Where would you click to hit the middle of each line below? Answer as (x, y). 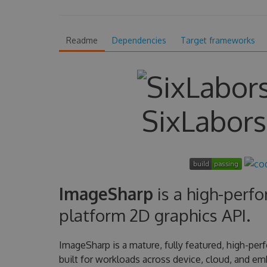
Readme (82, 40)
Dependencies (139, 40)
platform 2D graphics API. (154, 215)
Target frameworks (218, 40)
